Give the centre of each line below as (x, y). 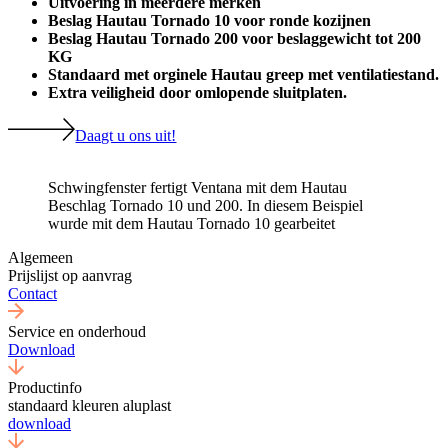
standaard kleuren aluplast (89, 405)
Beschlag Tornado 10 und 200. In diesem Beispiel (205, 205)
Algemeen (40, 257)
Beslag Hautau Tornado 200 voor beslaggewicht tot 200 (234, 39)
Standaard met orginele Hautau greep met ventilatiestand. (243, 75)
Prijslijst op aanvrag (70, 275)
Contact (32, 293)
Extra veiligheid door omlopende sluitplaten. (197, 93)
